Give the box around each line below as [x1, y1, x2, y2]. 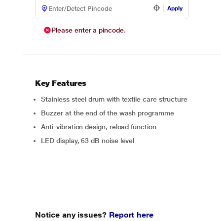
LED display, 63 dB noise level [41, 137, 135, 145]
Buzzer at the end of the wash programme [41, 109, 174, 117]
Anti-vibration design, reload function [41, 123, 156, 131]
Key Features [35, 78, 86, 88]
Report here [109, 210, 153, 220]
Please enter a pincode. [51, 26, 126, 34]
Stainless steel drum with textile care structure [41, 95, 187, 103]
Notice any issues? [35, 210, 109, 220]
